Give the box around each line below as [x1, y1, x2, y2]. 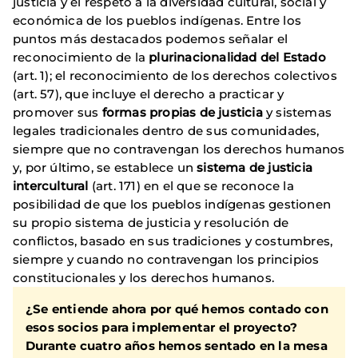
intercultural [13, 178, 89, 194]
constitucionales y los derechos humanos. [13, 270, 275, 286]
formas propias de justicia [101, 105, 263, 121]
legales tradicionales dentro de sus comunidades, [13, 123, 320, 139]
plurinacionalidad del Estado [149, 50, 326, 66]
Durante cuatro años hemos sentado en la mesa [26, 338, 328, 354]
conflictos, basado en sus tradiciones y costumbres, [13, 233, 333, 249]
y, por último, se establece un [13, 160, 197, 176]
